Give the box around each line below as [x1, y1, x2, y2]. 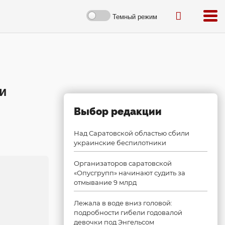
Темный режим [113, 13, 157, 21]
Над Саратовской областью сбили [74, 129, 189, 137]
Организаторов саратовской [74, 159, 172, 167]
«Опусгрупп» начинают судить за [74, 169, 185, 177]
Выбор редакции [74, 105, 162, 118]
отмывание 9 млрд [74, 178, 137, 186]
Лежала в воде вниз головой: [74, 199, 172, 207]
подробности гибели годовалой [74, 208, 182, 216]
